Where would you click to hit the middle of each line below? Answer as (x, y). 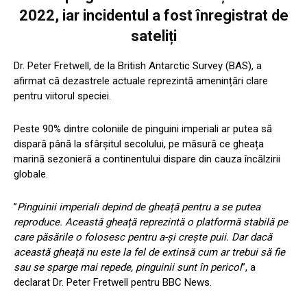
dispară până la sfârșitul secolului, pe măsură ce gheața (139, 144)
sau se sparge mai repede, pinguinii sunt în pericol (128, 267)
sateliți (153, 36)
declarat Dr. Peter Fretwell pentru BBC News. (113, 282)
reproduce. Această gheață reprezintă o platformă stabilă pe (151, 222)
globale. (31, 174)
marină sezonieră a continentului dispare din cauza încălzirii (147, 159)
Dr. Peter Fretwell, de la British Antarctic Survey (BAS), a (138, 65)
